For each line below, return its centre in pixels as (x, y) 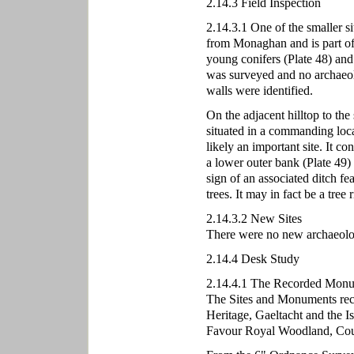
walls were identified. (259, 90)
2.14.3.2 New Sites (254, 218)
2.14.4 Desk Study (252, 259)
